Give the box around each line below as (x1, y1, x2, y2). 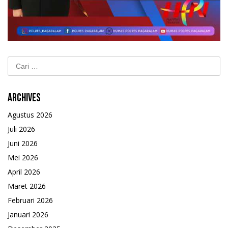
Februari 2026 (8, 195, 53, 206)
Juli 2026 (8, 124, 35, 134)
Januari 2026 (8, 210, 48, 220)
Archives (8, 91, 41, 105)
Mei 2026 (8, 153, 38, 163)
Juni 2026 (8, 138, 38, 149)
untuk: (7, 68, 27, 78)
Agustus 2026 (8, 110, 52, 120)
